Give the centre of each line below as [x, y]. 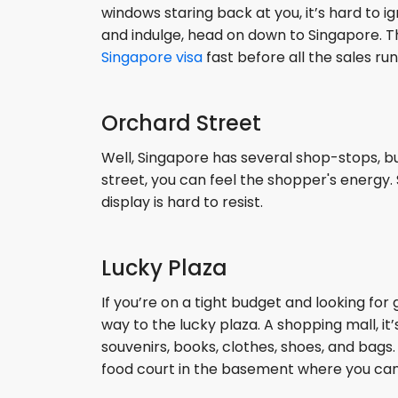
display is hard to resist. [182, 202]
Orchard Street [181, 123]
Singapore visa [152, 57]
